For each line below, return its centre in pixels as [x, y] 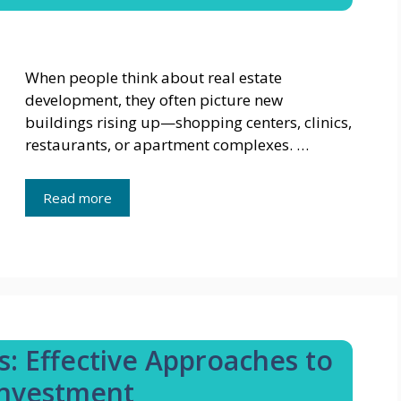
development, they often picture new [154, 100]
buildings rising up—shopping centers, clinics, [188, 123]
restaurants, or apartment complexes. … [167, 145]
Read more [77, 197]
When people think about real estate [154, 78]
